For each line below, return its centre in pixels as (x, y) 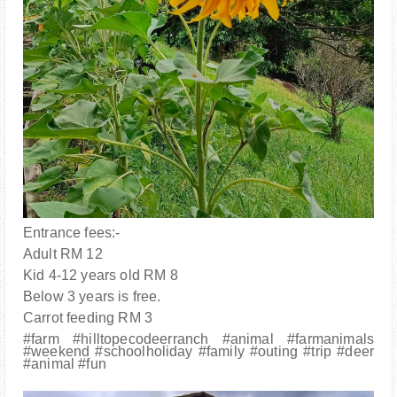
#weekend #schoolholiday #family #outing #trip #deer (198, 352)
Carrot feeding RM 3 (88, 318)
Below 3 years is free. (94, 297)
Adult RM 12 (65, 254)
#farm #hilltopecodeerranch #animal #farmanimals (198, 339)
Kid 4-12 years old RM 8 (101, 276)
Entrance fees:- (72, 233)
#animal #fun (65, 364)
